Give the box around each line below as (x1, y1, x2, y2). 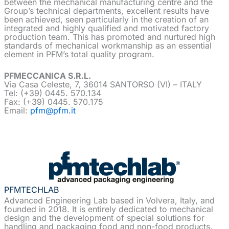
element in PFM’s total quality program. (4, 49, 154, 59)
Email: (4, 105, 30, 116)
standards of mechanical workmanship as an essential (4, 40, 212, 51)
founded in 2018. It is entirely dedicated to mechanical (4, 204, 213, 215)
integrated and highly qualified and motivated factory (4, 22, 209, 33)
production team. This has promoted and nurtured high (4, 31, 215, 42)
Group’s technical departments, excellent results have (4, 5, 209, 16)
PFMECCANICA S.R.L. (4, 71, 91, 81)
